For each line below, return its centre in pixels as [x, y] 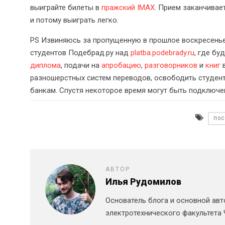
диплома [45, 65]
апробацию [121, 65]
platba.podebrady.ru [162, 52]
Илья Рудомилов [143, 182]
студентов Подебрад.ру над [80, 52]
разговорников [171, 65]
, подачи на [81, 65]
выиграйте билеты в [66, 7]
